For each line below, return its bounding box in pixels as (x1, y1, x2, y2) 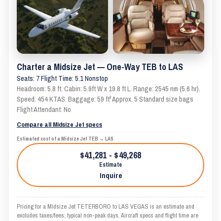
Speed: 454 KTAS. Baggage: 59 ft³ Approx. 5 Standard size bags (17, 94, 193, 104)
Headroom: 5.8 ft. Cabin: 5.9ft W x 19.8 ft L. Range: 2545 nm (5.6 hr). (17, 84, 200, 94)
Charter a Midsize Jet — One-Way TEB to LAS (17, 61, 183, 73)
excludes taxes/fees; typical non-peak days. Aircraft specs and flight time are (17, 211, 198, 220)
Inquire (99, 170, 122, 181)
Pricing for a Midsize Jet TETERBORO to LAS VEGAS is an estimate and (17, 202, 194, 211)
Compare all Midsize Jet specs (17, 120, 102, 129)
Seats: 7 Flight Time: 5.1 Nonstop (17, 74, 108, 83)
